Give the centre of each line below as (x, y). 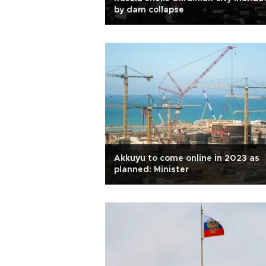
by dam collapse (149, 10)
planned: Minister (151, 170)
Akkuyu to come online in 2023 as (187, 159)
